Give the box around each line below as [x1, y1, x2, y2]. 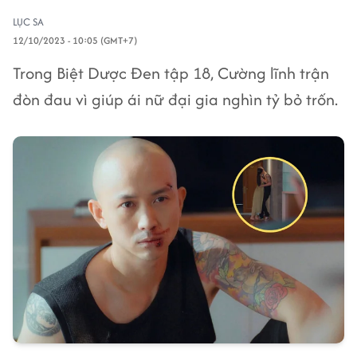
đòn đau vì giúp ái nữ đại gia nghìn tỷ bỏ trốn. [13, 88, 338, 111]
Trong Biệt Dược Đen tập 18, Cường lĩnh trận [13, 61, 329, 84]
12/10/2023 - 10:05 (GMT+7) [13, 33, 137, 47]
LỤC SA [13, 14, 44, 29]
